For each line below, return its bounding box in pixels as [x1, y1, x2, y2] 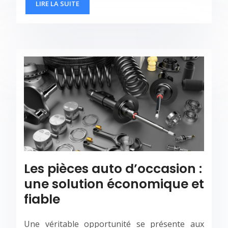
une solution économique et [24, 175, 204, 193]
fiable [24, 190, 60, 208]
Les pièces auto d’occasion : [24, 159, 202, 178]
